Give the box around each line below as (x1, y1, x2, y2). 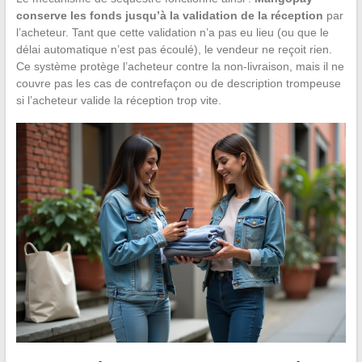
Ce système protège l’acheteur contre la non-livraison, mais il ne (15, 60, 344, 74)
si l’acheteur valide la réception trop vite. (15, 94, 221, 107)
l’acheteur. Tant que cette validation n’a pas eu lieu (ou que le (15, 26, 329, 40)
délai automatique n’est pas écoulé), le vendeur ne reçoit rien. (15, 43, 332, 57)
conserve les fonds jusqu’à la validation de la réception (15, 9, 323, 23)
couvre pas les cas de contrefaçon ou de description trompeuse (15, 77, 341, 90)
